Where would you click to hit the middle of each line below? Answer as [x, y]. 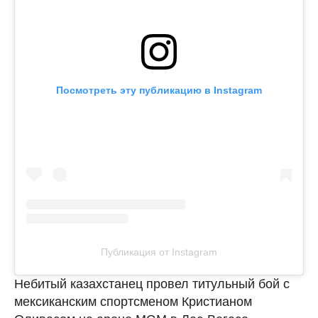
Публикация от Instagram [159, 252]
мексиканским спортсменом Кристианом [133, 301]
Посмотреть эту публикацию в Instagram [159, 90]
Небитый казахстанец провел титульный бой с [152, 284]
